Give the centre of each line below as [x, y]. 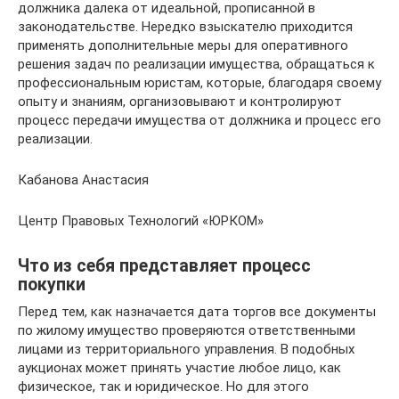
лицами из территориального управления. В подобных [186, 349]
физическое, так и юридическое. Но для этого [163, 387]
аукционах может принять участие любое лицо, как [179, 368]
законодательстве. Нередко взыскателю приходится [185, 27]
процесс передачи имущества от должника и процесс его [199, 120]
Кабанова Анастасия [83, 180]
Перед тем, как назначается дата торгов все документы [197, 312]
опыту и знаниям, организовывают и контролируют [180, 102]
